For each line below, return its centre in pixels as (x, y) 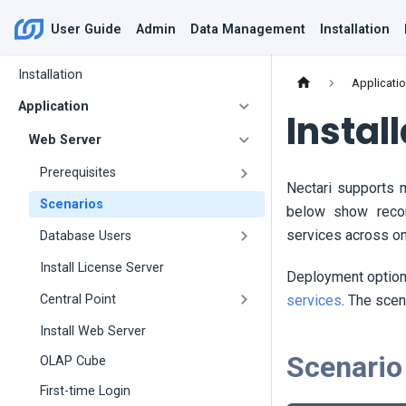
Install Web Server (93, 331)
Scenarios (72, 205)
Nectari (309, 188)
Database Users (86, 237)
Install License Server (102, 268)
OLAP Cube (73, 361)
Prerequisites (78, 173)
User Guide (86, 29)
